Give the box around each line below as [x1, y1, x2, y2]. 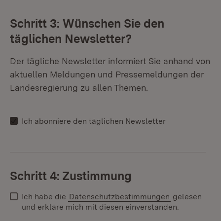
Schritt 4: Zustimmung [10, 169, 132, 183]
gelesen [171, 192, 202, 201]
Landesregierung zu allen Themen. [10, 82, 148, 93]
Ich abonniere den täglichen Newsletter [22, 116, 166, 126]
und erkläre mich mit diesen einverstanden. [22, 202, 179, 212]
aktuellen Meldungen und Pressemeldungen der [10, 69, 204, 79]
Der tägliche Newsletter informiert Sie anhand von [10, 56, 210, 66]
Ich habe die [22, 192, 68, 201]
